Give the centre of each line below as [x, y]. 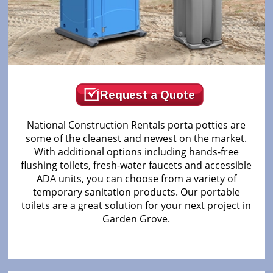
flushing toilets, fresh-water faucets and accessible [136, 165]
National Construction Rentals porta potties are [136, 125]
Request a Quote [147, 94]
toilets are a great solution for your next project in [136, 205]
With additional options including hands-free [136, 151]
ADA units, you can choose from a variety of [136, 178]
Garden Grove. [136, 218]
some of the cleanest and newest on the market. [136, 138]
